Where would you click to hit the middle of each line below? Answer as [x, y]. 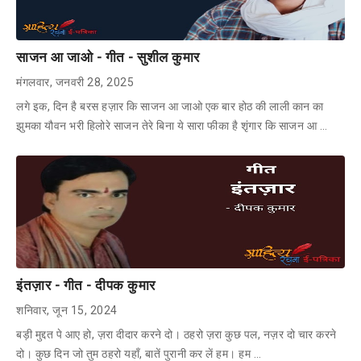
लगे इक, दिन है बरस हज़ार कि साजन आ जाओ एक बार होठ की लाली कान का [170, 106]
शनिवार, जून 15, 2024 [67, 310]
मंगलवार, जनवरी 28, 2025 [75, 82]
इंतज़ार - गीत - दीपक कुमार [86, 285]
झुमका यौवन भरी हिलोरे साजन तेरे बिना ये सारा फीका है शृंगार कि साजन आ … [172, 125]
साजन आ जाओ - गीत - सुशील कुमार [108, 57]
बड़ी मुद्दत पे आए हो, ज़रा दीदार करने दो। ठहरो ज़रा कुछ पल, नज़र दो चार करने [176, 334]
